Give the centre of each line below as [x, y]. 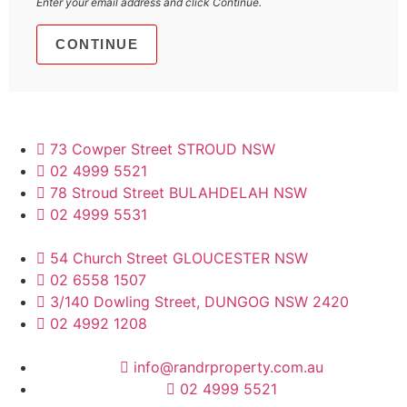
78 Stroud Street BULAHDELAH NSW [179, 192]
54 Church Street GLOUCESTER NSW [179, 258]
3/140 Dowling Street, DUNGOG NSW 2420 [199, 301]
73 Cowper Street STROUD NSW [163, 149]
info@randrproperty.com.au [228, 367]
